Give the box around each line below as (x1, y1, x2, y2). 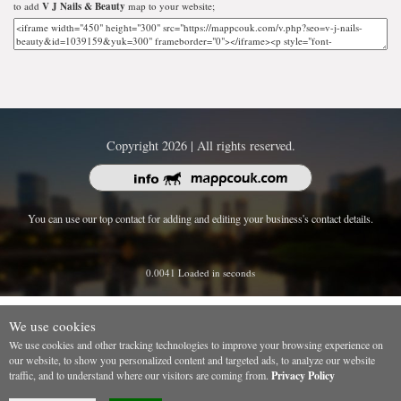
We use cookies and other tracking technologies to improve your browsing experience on (9, 337, 383, 352)
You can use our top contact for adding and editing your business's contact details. (28, 210, 373, 226)
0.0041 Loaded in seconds (146, 265, 255, 279)
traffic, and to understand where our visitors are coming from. (9, 367, 271, 382)
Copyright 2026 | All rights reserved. (106, 136, 295, 154)
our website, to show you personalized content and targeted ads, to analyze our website (9, 352, 375, 367)
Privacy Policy (271, 367, 335, 383)
